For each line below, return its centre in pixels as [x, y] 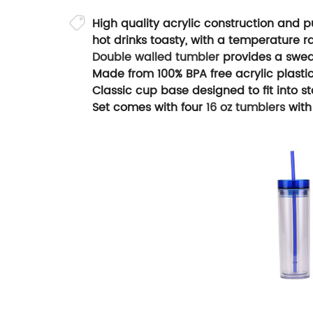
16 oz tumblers [247, 108]
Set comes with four [149, 108]
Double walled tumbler [156, 58]
